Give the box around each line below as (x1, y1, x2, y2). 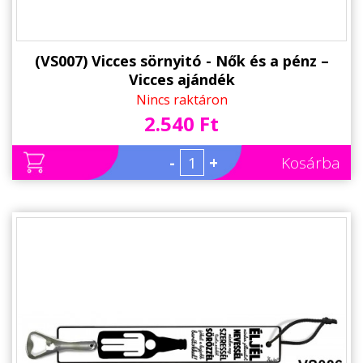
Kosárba (281, 152, 340, 174)
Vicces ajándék (128, 70, 235, 90)
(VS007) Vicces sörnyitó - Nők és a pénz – (34, 51, 329, 71)
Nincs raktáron (135, 91, 228, 109)
